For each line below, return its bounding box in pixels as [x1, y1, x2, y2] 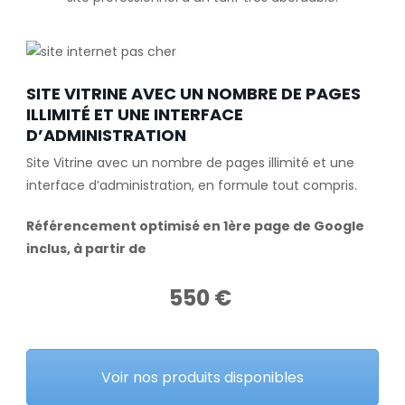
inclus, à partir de [25, 239, 146, 258]
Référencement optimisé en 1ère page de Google [25, 216, 364, 235]
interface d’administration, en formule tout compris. [25, 175, 357, 194]
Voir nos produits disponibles [100, 366, 304, 388]
